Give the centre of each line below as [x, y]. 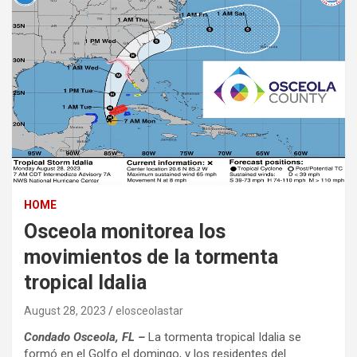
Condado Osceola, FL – [84, 337]
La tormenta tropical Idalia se [223, 337]
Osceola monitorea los [125, 232]
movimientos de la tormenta [151, 257]
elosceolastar [149, 311]
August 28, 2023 [65, 311]
